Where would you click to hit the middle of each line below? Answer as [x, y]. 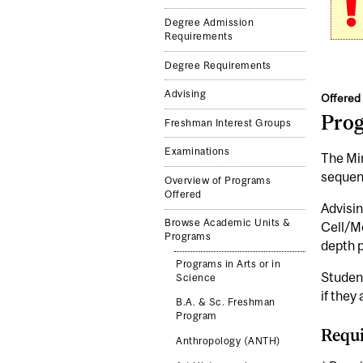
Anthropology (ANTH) [228, 342]
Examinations [197, 152]
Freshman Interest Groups [228, 123]
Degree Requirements [218, 65]
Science [196, 278]
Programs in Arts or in [228, 264]
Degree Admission [209, 23]
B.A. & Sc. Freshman [226, 303]
